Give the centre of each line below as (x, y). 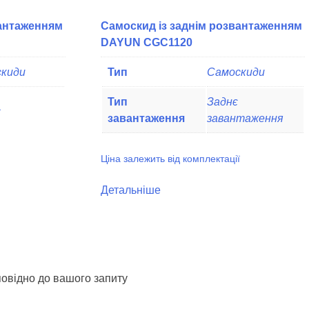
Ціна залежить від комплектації (171, 159)
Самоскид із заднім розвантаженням (202, 26)
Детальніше (131, 190)
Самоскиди (236, 72)
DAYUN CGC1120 (147, 43)
